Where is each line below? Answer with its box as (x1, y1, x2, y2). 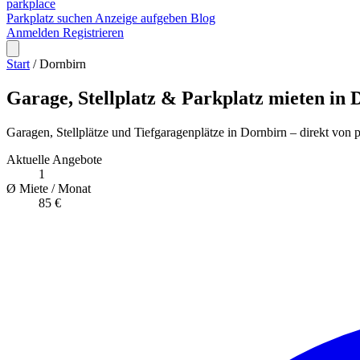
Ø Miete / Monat (6, 181, 91, 195)
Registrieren (63, 26, 124, 39)
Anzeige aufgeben (95, 11, 190, 25)
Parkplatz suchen (6, 11, 95, 25)
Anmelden (6, 26, 63, 39)
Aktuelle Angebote (6, 152, 102, 166)
